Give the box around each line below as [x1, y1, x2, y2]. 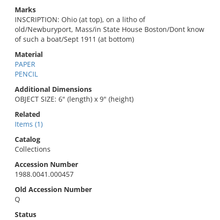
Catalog [15, 135, 40, 144]
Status [15, 210, 36, 219]
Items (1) [15, 119, 43, 129]
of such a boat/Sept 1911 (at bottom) [15, 34, 134, 44]
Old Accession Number [15, 185, 92, 194]
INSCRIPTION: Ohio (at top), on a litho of [15, 15, 145, 24]
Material [15, 50, 43, 59]
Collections [15, 144, 51, 154]
